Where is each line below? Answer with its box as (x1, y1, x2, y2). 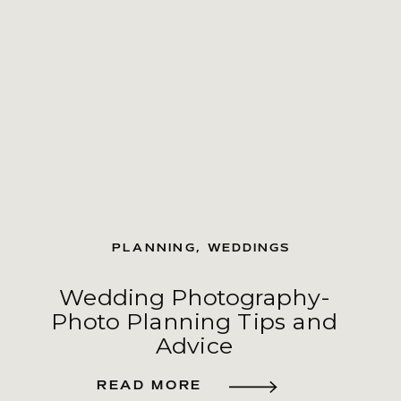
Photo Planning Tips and (51, 308, 337, 337)
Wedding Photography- (59, 284, 329, 312)
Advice (155, 331, 234, 360)
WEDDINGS (207, 240, 292, 256)
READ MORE (96, 377, 202, 394)
